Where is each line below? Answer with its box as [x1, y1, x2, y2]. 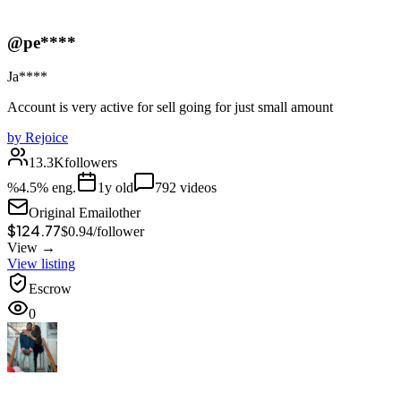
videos [180, 180, 217, 196]
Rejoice [25, 130, 68, 146]
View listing [7, 256, 75, 272]
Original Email [29, 205, 112, 221]
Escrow [29, 281, 72, 297]
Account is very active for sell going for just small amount [7, 99, 333, 115]
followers [64, 155, 117, 171]
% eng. [37, 180, 76, 196]
